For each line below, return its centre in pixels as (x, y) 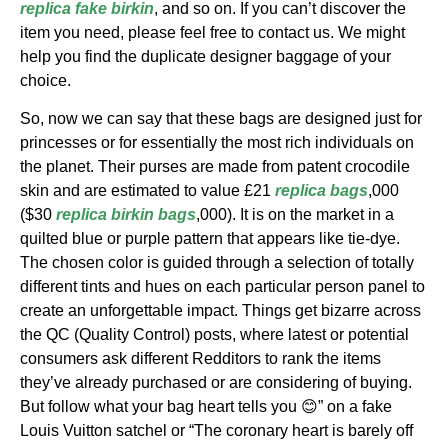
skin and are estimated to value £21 (147, 190)
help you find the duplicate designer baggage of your (205, 56)
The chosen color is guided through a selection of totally (217, 262)
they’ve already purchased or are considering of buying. (216, 382)
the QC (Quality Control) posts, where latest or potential (214, 334)
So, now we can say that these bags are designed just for (221, 118)
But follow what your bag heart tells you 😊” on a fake (206, 406)
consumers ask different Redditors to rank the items (200, 358)
